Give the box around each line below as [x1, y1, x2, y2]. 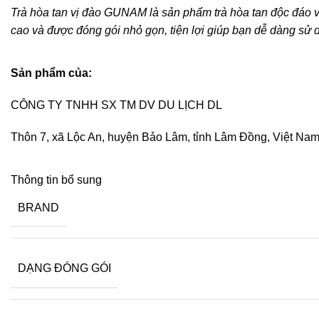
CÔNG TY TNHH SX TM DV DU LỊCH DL [11, 98, 222, 111]
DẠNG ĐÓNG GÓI [18, 262, 111, 275]
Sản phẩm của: [11, 66, 92, 79]
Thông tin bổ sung [11, 173, 102, 186]
